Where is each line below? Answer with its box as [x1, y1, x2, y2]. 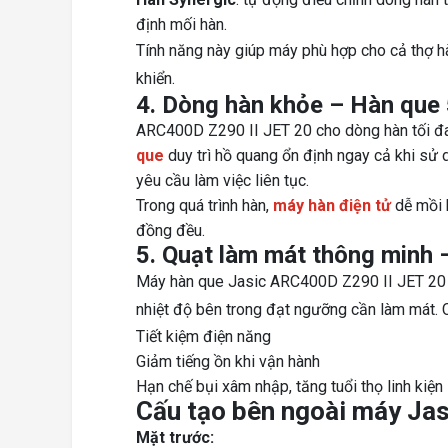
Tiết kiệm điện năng [136, 327, 271, 347]
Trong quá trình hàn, [136, 196, 273, 216]
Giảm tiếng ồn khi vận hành [136, 352, 320, 372]
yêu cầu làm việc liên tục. [136, 171, 309, 191]
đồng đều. [136, 221, 205, 241]
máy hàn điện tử [273, 196, 391, 216]
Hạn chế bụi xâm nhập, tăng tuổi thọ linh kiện [136, 377, 443, 397]
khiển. [136, 69, 175, 89]
